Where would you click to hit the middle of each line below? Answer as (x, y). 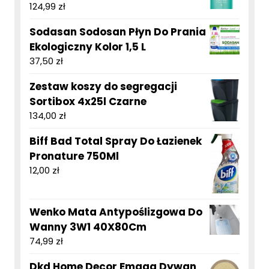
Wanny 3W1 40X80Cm (88, 227)
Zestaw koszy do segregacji (103, 87)
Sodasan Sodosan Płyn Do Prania (118, 32)
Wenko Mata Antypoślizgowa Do (116, 212)
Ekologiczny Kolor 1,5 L (88, 47)
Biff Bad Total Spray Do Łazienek (116, 141)
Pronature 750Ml (74, 156)
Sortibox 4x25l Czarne (88, 102)
